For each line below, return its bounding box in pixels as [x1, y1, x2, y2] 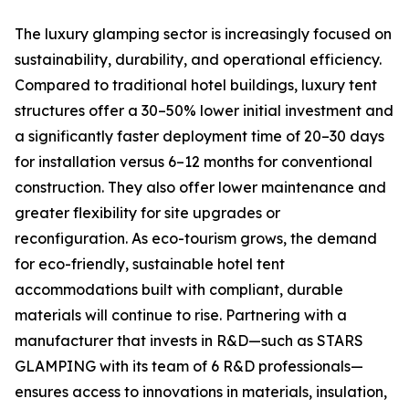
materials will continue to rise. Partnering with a [15, 306, 347, 325]
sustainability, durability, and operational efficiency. [15, 50, 382, 69]
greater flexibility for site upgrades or [15, 204, 280, 223]
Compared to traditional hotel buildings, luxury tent [15, 76, 377, 95]
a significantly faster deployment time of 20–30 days [15, 127, 384, 146]
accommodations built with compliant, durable [15, 280, 343, 299]
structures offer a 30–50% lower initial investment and [15, 101, 393, 121]
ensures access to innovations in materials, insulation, [15, 383, 387, 402]
